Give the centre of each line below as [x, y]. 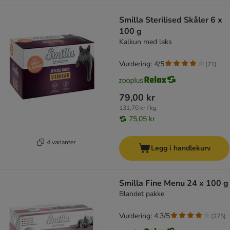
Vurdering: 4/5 [142, 64]
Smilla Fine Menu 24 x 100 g [174, 184]
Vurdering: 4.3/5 [145, 216]
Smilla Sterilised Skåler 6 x [171, 20]
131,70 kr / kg [138, 108]
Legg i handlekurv [180, 148]
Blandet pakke [142, 194]
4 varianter [61, 142]
